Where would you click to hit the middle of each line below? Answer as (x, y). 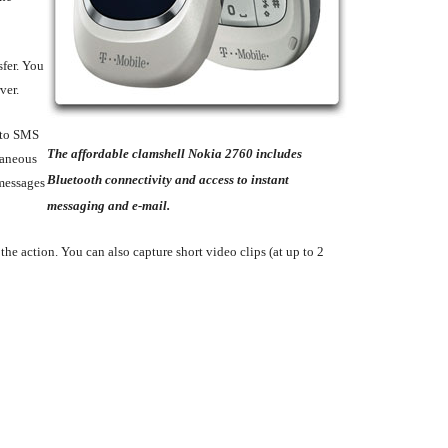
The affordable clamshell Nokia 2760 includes (174, 153)
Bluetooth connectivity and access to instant (168, 179)
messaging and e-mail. (108, 205)
